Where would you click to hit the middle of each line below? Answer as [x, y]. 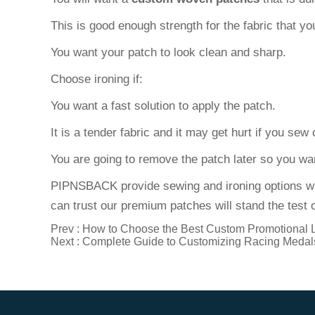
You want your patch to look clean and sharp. [168, 52]
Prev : [66, 229]
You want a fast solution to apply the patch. [163, 106]
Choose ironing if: [97, 79]
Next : [66, 242]
